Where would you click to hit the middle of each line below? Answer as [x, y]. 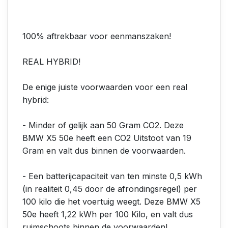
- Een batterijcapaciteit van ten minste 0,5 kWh [112, 176]
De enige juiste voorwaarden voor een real [105, 87]
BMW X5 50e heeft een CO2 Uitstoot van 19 [107, 138]
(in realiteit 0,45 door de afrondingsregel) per [110, 189]
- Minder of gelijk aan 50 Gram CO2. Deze [103, 125]
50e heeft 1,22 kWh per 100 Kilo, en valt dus [108, 214]
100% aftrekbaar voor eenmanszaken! [97, 36]
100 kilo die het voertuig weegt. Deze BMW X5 [111, 201]
